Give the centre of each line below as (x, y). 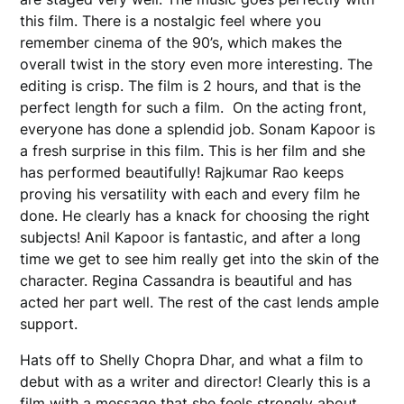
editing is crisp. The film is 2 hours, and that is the (191, 86)
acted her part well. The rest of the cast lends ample (200, 302)
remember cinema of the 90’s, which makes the (181, 42)
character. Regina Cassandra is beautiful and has (186, 280)
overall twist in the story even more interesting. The (197, 64)
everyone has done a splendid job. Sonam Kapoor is (198, 129)
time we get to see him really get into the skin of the (200, 259)
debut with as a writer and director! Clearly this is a (196, 381)
